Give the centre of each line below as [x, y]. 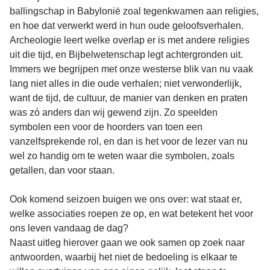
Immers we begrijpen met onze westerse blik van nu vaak [131, 69]
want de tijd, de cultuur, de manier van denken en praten [129, 98]
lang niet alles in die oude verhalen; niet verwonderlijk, [126, 83]
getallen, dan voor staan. [62, 170]
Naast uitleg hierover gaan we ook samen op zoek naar [127, 242]
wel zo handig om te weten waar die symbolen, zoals [122, 155]
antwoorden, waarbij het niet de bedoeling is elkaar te [124, 257]
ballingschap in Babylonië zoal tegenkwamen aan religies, [134, 11]
